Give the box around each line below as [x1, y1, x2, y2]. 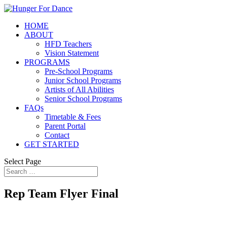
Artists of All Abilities [45, 85, 114, 94]
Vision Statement [45, 49, 99, 57]
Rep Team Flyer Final [4, 186, 119, 200]
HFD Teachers [45, 40, 92, 48]
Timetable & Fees [45, 112, 101, 121]
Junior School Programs [45, 76, 121, 85]
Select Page [4, 157, 41, 166]
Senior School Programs [45, 94, 122, 103]
